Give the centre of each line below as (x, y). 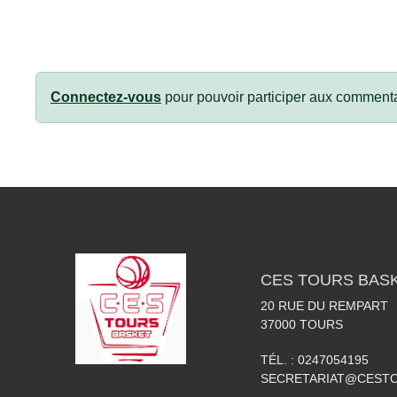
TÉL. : (279, 360)
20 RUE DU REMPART (324, 306)
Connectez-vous (106, 97)
